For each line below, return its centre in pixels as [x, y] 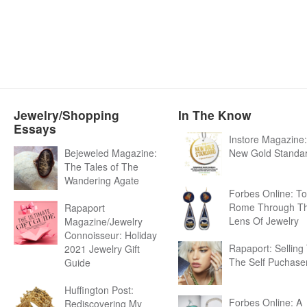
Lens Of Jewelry [264, 221]
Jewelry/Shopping [66, 115]
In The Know [215, 115]
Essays [35, 128]
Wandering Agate [102, 180]
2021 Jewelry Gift [102, 249]
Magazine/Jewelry [103, 221]
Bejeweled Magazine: [111, 153]
